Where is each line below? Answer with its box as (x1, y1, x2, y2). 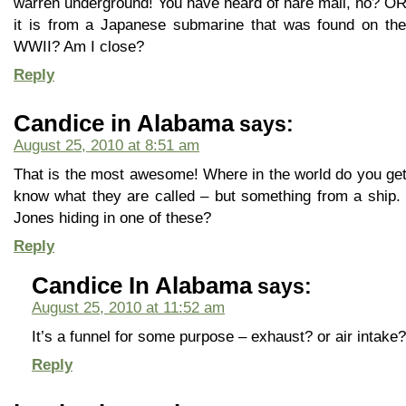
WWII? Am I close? (14, 38, 144, 54)
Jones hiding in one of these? (14, 209, 211, 226)
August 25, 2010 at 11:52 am (32, 299, 225, 315)
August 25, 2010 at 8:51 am (14, 137, 199, 153)
